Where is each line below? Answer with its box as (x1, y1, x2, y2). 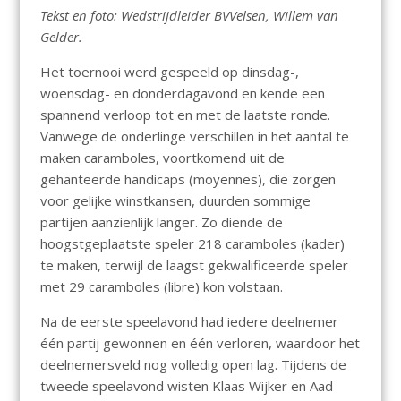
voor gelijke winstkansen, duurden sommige (39, 192, 311, 210)
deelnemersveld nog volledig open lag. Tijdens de (39, 355, 346, 374)
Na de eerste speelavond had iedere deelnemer (39, 312, 338, 331)
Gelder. (39, 28, 82, 47)
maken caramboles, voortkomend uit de (39, 149, 285, 167)
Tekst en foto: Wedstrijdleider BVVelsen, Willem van (39, 6, 338, 25)
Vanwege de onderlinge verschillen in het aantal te (39, 127, 349, 146)
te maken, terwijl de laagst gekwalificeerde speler (39, 256, 348, 275)
